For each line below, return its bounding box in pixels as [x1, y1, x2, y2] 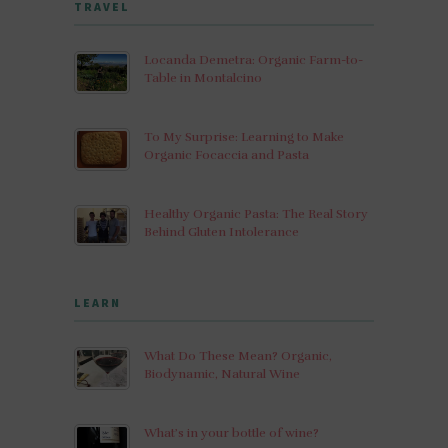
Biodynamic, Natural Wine [144, 365, 300, 382]
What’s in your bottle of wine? [144, 424, 319, 441]
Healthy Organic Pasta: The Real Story [144, 205, 368, 222]
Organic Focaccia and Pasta [144, 146, 309, 163]
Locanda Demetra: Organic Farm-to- [144, 51, 363, 68]
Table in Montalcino [144, 69, 262, 86]
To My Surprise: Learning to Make [144, 128, 344, 145]
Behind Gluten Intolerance [144, 223, 299, 240]
